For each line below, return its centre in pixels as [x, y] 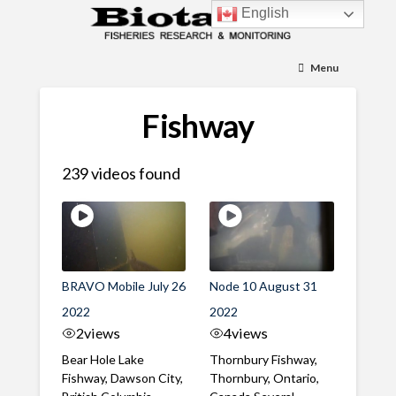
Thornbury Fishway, [264, 360]
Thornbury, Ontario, [265, 378]
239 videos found [121, 174]
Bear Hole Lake [103, 360]
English [264, 13]
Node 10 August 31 [264, 286]
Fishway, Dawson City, [122, 378]
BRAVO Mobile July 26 [123, 286]
